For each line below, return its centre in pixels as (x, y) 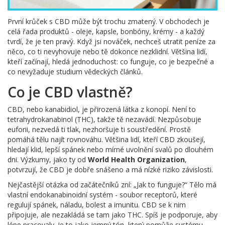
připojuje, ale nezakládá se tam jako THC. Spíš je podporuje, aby (113, 214)
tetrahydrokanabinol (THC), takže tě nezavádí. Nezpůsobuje (104, 119)
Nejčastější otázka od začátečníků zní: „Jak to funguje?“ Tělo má (112, 184)
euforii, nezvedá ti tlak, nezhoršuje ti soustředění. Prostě (99, 129)
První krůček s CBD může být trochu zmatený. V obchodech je (108, 21)
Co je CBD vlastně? (70, 92)
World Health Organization (136, 159)
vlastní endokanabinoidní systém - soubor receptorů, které (102, 194)
